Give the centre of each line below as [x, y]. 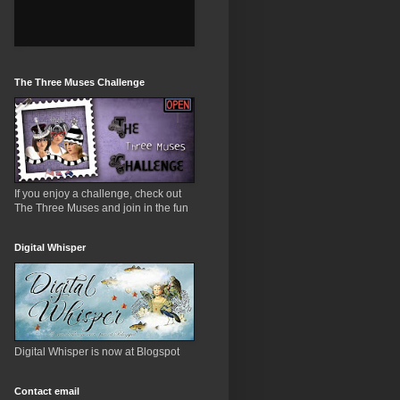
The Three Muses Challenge [79, 82]
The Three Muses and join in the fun [101, 208]
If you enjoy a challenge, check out [98, 194]
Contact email [47, 391]
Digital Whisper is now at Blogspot [97, 352]
